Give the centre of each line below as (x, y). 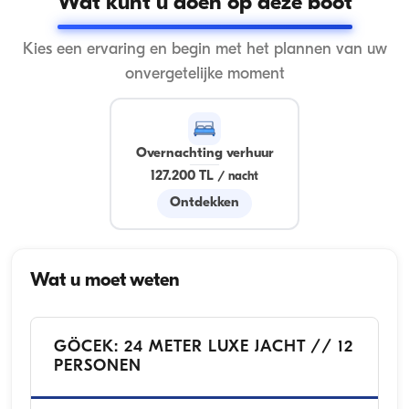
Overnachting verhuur (204, 153)
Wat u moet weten (105, 282)
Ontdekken (204, 204)
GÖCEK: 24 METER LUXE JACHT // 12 (204, 348)
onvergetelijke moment (204, 75)
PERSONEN (98, 367)
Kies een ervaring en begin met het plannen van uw (204, 50)
